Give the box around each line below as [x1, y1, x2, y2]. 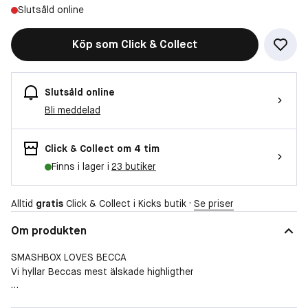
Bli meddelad [45, 103, 100, 116]
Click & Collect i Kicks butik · [63, 197, 194, 210]
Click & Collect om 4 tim [45, 142, 159, 155]
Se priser [194, 197, 234, 210]
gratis [36, 197, 63, 210]
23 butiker [111, 159, 156, 173]
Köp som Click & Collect [72, 36, 197, 52]
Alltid [11, 197, 36, 210]
